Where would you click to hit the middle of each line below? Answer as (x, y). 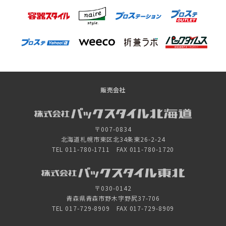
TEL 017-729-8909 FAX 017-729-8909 (113, 208)
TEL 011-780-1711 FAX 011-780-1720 (113, 149)
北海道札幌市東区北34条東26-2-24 (113, 139)
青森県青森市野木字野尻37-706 (113, 198)
